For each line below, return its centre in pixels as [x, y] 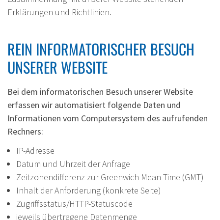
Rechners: [25, 132]
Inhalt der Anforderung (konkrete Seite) [89, 191]
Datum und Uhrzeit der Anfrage [73, 164]
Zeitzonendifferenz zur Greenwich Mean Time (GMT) [110, 177]
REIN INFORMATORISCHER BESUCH [101, 49]
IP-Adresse [35, 151]
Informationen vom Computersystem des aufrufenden [108, 118]
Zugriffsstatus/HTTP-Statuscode [74, 204]
